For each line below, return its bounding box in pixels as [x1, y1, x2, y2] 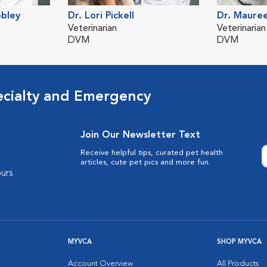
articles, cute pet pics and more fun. [80, 159, 210, 166]
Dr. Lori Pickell [68, 11, 134, 21]
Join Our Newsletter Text [80, 131, 200, 140]
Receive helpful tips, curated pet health [80, 149, 223, 157]
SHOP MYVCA [217, 239, 262, 246]
